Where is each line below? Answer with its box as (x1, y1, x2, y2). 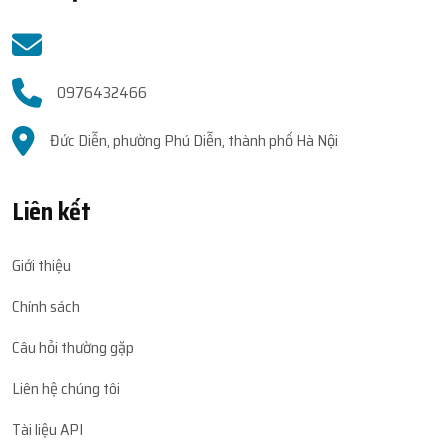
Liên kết (12, 193, 91, 232)
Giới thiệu (12, 253, 71, 279)
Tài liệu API (12, 417, 83, 443)
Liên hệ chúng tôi (12, 376, 120, 402)
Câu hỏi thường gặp (12, 335, 134, 361)
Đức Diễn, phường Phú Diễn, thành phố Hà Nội (50, 128, 338, 154)
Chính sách (12, 294, 80, 320)
